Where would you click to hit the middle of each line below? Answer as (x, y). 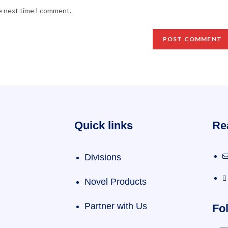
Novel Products (116, 182)
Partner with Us (116, 206)
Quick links (104, 125)
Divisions (103, 157)
